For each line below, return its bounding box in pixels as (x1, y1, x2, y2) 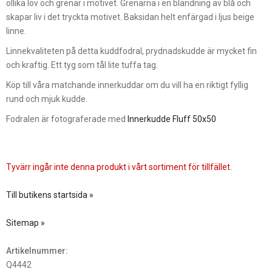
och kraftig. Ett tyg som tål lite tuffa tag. (6, 59, 158, 70)
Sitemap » (6, 217, 45, 228)
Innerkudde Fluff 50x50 (127, 114, 216, 124)
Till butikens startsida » (6, 189, 93, 200)
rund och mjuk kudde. (6, 93, 87, 104)
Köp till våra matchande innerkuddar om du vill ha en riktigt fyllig (6, 80, 248, 90)
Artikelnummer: (6, 245, 68, 256)
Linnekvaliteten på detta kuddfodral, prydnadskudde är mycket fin (6, 46, 257, 56)
